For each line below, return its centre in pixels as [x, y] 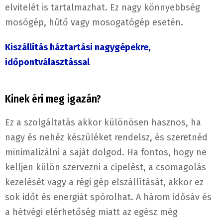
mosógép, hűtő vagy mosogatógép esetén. [94, 23]
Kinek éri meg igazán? [53, 99]
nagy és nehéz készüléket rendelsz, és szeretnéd [106, 138]
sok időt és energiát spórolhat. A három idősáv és [108, 197]
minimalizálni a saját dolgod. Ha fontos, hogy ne [106, 153]
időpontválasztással [47, 62]
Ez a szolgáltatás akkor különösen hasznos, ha [103, 123]
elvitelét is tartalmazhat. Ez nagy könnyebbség [103, 8]
